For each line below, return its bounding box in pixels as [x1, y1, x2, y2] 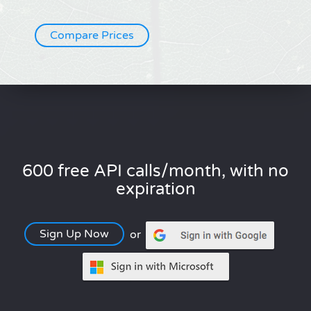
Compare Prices [50, 28, 134, 43]
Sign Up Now [39, 227, 109, 242]
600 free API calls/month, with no [22, 161, 289, 182]
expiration [115, 179, 196, 200]
